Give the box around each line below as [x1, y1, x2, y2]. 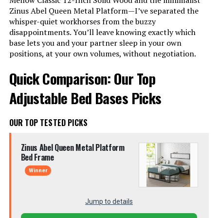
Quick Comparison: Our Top [9, 68, 156, 89]
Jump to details [85, 198, 133, 205]
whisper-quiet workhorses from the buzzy [9, 16, 156, 27]
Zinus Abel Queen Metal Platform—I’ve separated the [9, 5, 199, 16]
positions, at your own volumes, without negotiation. [9, 48, 196, 59]
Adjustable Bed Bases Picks [9, 88, 162, 108]
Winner [28, 167, 47, 174]
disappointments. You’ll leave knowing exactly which [9, 27, 196, 37]
